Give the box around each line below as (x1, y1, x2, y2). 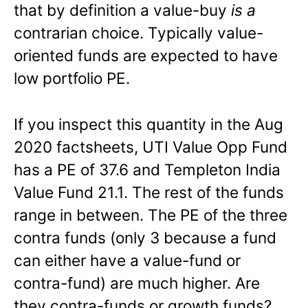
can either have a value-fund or (14, 251, 241, 270)
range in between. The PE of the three (14, 206, 287, 225)
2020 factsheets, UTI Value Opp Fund (14, 137, 287, 157)
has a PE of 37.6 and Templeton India (14, 160, 280, 179)
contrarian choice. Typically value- (14, 23, 263, 43)
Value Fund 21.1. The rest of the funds (14, 183, 284, 202)
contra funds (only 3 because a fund (14, 228, 276, 247)
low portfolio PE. (14, 69, 130, 88)
